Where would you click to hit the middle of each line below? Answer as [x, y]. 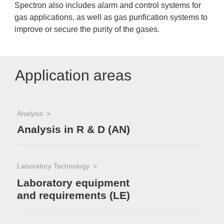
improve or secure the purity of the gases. [87, 29]
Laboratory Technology [53, 166]
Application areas [73, 75]
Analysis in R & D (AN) [73, 129]
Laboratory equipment [73, 182]
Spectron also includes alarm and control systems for [108, 5]
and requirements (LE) [73, 195]
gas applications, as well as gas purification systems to [111, 17]
